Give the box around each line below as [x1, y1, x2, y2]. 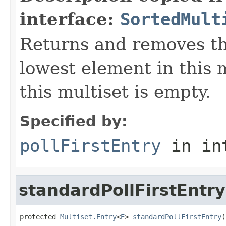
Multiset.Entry [60, 212, 117, 221]
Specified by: [20, 112, 128, 130]
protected [20, 212, 60, 221]
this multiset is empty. [20, 81, 211, 102]
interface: [20, 9, 120, 29]
